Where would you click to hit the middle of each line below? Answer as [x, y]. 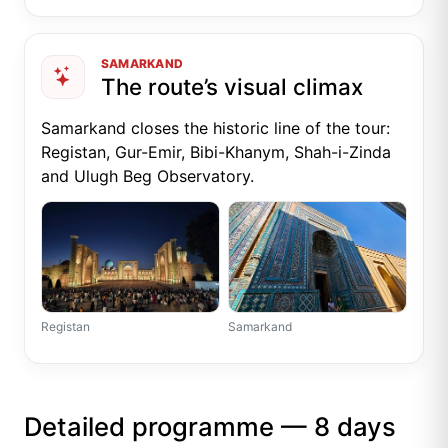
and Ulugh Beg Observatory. [147, 175]
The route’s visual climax [232, 86]
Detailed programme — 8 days [210, 426]
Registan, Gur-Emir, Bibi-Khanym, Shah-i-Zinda [216, 151]
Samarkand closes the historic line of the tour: [215, 127]
